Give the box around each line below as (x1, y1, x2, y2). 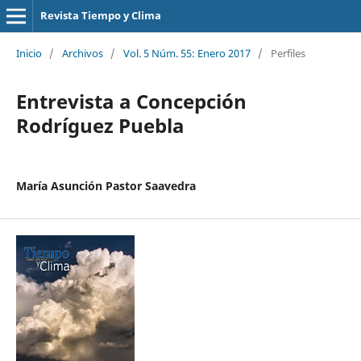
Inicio (15, 45, 42, 60)
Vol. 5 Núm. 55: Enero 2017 (122, 45, 251, 60)
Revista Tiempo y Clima (39, 8, 161, 23)
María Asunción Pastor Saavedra (15, 177, 196, 193)
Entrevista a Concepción (15, 87, 247, 114)
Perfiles (270, 45, 305, 60)
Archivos (61, 45, 103, 60)
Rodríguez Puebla (15, 111, 185, 139)
